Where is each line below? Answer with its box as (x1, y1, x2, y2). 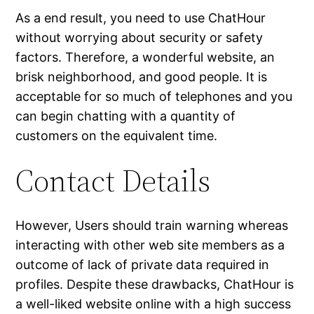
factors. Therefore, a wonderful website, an (15, 50, 275, 65)
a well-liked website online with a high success (15, 296, 292, 312)
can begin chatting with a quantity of (15, 109, 236, 124)
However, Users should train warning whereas (15, 218, 289, 233)
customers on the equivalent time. (15, 128, 218, 144)
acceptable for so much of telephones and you (15, 89, 293, 104)
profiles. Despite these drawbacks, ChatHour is (15, 277, 294, 292)
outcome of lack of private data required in (15, 257, 270, 273)
